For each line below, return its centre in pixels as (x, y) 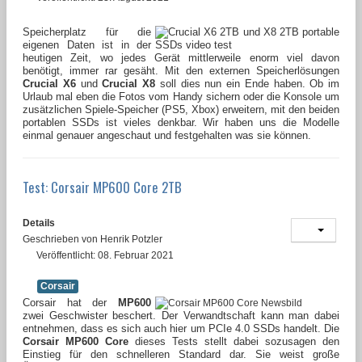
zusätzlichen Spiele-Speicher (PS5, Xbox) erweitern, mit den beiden (181, 109)
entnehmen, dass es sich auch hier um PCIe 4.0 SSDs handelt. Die (181, 328)
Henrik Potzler (131, 239)
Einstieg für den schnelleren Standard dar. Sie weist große (181, 354)
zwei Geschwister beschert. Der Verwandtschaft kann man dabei (181, 315)
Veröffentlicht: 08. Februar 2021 (105, 255)
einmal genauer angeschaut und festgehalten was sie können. (168, 135)
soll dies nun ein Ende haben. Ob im (247, 83)
